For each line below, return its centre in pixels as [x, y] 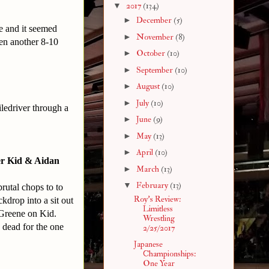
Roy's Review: [157, 199]
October [151, 53]
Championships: [169, 253]
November [156, 37]
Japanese [148, 244]
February [153, 186]
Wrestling [159, 219]
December [155, 20]
